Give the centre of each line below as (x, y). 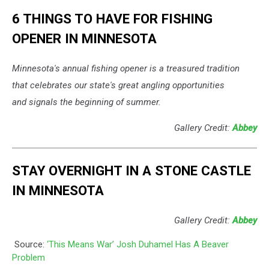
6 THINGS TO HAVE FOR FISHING (112, 18)
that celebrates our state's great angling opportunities (118, 85)
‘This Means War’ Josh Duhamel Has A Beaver (138, 244)
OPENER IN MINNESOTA (84, 38)
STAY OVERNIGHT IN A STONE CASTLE (131, 171)
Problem (29, 257)
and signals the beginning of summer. (86, 102)
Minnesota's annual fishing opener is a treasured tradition (126, 68)
